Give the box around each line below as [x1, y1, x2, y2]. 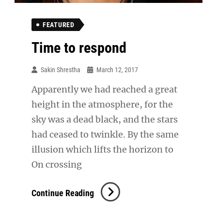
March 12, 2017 [96, 65, 138, 74]
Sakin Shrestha [41, 65, 80, 74]
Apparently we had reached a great [31, 83, 177, 95]
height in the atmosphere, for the [31, 98, 173, 110]
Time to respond [31, 39, 126, 56]
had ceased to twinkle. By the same [31, 128, 179, 140]
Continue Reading [31, 187, 94, 198]
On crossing [31, 158, 82, 170]
